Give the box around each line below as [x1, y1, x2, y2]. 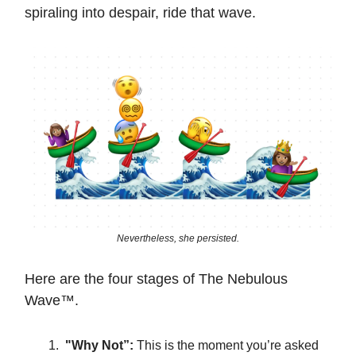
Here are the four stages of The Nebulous [25, 270, 288, 287]
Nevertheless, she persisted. [117, 232, 239, 244]
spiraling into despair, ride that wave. [25, 5, 256, 21]
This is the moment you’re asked [137, 338, 319, 352]
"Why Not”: [65, 338, 137, 352]
